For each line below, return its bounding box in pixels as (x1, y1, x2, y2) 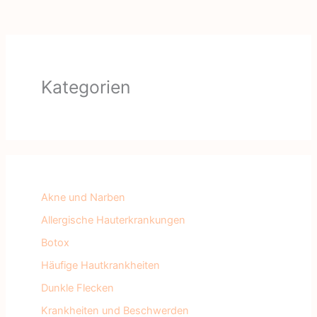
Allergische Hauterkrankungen (40, 214, 185, 227)
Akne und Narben (40, 191, 125, 204)
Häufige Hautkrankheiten (40, 259, 160, 272)
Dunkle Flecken (40, 282, 114, 295)
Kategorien (40, 76, 131, 98)
